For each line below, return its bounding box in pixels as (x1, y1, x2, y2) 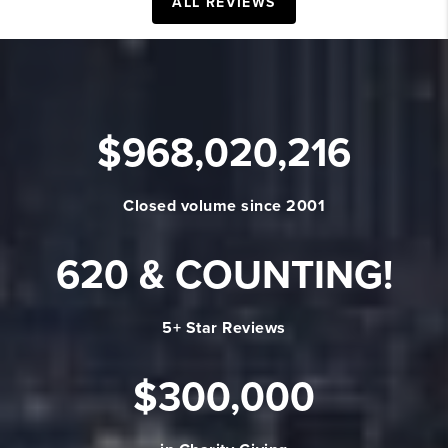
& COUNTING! (128, 251, 393, 300)
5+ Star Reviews (162, 318, 286, 339)
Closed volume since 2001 (123, 196, 325, 217)
